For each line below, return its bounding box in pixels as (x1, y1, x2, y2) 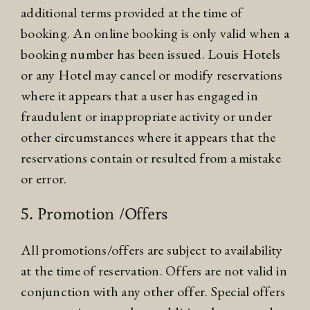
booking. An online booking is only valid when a (21, 24, 289, 43)
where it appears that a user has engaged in (21, 86, 258, 105)
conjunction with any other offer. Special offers (21, 282, 285, 301)
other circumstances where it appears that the (21, 128, 276, 147)
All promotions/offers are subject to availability (21, 241, 283, 259)
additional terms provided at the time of (21, 3, 242, 22)
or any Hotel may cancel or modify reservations (21, 66, 283, 84)
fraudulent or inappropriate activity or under (21, 107, 273, 126)
